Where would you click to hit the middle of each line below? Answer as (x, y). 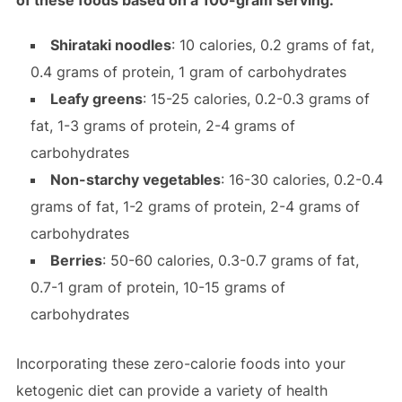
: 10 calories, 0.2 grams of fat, (272, 45)
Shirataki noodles (110, 45)
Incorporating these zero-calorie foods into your (180, 364)
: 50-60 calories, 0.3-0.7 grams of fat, (230, 261)
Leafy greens (96, 99)
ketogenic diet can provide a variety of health (171, 391)
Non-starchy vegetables (135, 180)
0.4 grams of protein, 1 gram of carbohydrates (188, 72)
